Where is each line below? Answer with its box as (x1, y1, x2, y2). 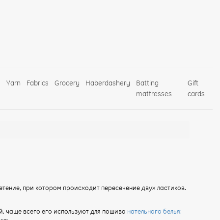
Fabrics (27, 78, 49, 87)
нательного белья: (127, 207, 182, 215)
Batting (136, 78, 159, 87)
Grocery (55, 78, 80, 87)
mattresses (136, 89, 172, 98)
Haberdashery (85, 78, 131, 87)
